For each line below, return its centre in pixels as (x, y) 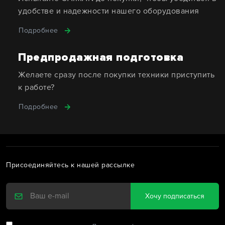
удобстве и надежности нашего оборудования (109, 11)
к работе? (36, 88)
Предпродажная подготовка (101, 58)
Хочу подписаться (175, 196)
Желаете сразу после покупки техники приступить (116, 75)
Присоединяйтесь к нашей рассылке (70, 165)
